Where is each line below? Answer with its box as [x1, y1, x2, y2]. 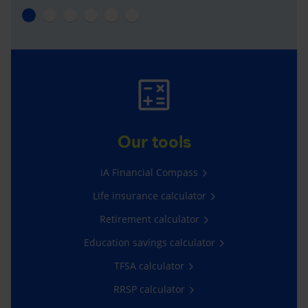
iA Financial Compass [100, 165, 198, 179]
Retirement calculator [99, 212, 199, 225]
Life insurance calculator [92, 188, 206, 202]
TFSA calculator [114, 258, 184, 272]
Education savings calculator [83, 235, 215, 249]
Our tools [117, 131, 191, 152]
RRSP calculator [113, 282, 185, 296]
